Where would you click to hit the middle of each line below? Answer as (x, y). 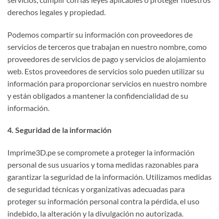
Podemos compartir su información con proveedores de (100, 34)
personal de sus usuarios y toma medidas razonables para (103, 165)
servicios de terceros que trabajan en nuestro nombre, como (107, 46)
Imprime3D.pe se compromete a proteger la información (101, 153)
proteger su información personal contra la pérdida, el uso (103, 201)
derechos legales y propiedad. (56, 12)
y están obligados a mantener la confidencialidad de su (98, 95)
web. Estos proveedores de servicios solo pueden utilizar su (106, 71)
